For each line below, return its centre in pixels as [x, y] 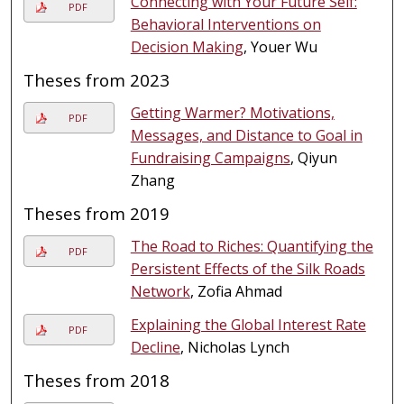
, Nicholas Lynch [234, 347]
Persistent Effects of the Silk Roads [248, 268]
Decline [155, 347]
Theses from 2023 [97, 79]
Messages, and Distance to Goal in [246, 135]
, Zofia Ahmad [236, 291]
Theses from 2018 [97, 380]
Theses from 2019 [97, 213]
